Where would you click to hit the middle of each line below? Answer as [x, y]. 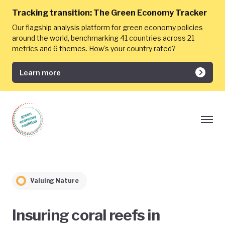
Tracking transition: [52, 13]
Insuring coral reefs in [86, 215]
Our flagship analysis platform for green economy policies [107, 27]
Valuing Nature [54, 181]
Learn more [40, 72]
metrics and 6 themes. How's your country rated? [94, 48]
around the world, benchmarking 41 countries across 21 [103, 38]
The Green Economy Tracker [150, 13]
